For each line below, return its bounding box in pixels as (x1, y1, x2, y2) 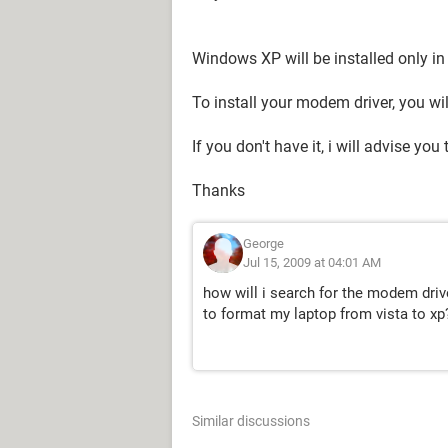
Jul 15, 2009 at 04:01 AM (243, 255, 381, 270)
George (243, 236, 284, 251)
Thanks (192, 181, 245, 200)
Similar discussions (192, 413, 310, 429)
